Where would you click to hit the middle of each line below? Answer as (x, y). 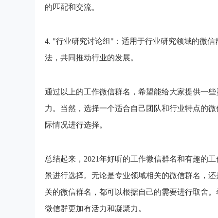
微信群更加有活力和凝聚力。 (95, 209)
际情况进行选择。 (76, 125)
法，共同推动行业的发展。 (91, 58)
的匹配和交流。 (72, 7)
